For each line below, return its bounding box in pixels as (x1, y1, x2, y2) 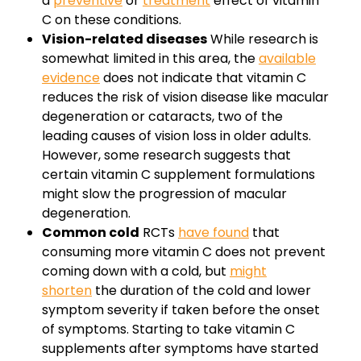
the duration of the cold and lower (92, 281, 311, 301)
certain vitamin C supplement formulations (42, 165, 315, 185)
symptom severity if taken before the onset (42, 301, 320, 320)
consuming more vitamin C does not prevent (42, 243, 326, 262)
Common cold (42, 223, 139, 243)
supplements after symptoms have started (42, 339, 318, 359)
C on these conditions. (42, 10, 181, 30)
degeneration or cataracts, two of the (42, 107, 283, 127)
